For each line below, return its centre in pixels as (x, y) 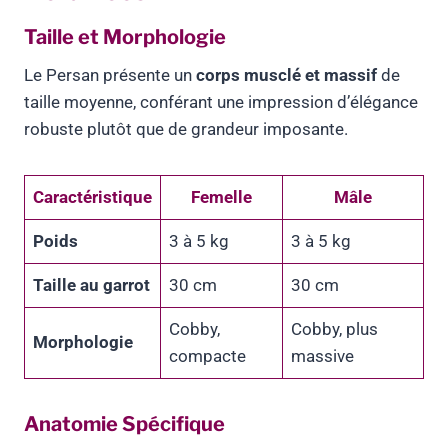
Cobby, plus (334, 329)
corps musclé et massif (286, 75)
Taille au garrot (91, 285)
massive (322, 356)
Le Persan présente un (110, 75)
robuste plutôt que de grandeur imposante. (186, 129)
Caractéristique (92, 197)
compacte (207, 356)
